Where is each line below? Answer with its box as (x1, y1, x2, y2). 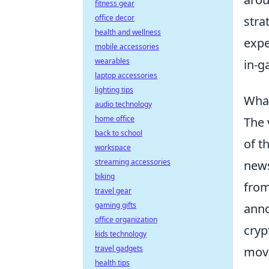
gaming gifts (95, 200, 136, 210)
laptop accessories (95, 70, 157, 80)
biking (95, 171, 115, 181)
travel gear (95, 186, 131, 196)
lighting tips (95, 85, 133, 95)
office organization (95, 214, 157, 225)
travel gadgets (95, 243, 143, 253)
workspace (95, 142, 131, 153)
